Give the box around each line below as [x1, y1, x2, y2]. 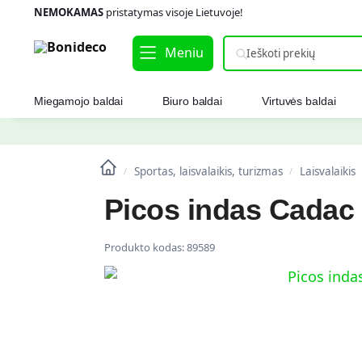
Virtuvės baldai [262, 95, 336, 107]
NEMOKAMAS [33, 5, 103, 19]
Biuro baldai [162, 95, 223, 107]
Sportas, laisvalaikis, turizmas [133, 164, 283, 179]
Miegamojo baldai [33, 95, 124, 107]
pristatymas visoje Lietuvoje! [103, 5, 243, 19]
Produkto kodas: [103, 240, 187, 255]
